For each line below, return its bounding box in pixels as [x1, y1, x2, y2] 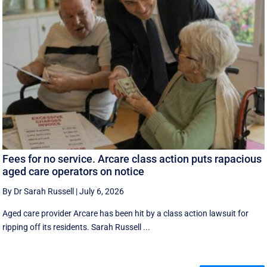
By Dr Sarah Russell [2, 187, 74, 197]
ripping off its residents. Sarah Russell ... [2, 222, 151, 232]
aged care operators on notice [2, 165, 145, 178]
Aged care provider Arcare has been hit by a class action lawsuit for [2, 209, 249, 219]
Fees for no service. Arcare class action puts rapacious [2, 153, 262, 166]
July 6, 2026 [79, 187, 125, 197]
